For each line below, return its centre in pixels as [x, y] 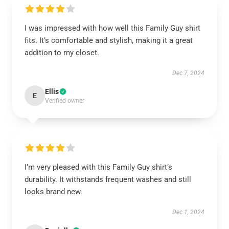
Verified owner [65, 100]
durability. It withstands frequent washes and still [108, 179]
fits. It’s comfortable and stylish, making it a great [109, 40]
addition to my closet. [62, 52]
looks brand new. [53, 191]
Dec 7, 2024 [188, 73]
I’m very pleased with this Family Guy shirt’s [98, 167]
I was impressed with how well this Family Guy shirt [112, 28]
